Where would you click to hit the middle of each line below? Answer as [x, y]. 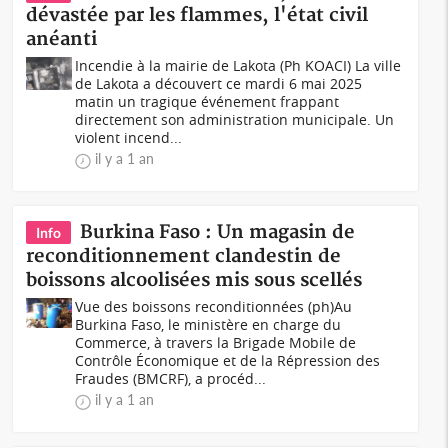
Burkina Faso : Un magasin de [218, 232]
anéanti [62, 39]
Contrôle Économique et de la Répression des [228, 360]
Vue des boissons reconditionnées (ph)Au [214, 306]
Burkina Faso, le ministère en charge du [208, 324]
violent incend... [129, 137]
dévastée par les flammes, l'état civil [197, 15]
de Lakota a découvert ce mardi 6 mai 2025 [219, 83]
